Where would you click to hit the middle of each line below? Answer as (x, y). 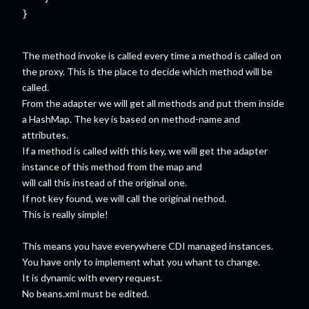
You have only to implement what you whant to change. (141, 262)
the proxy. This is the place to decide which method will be (147, 71)
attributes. (45, 135)
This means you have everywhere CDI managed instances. (148, 246)
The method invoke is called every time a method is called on (152, 56)
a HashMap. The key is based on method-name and (131, 119)
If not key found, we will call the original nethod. (124, 198)
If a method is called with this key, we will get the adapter (145, 151)
